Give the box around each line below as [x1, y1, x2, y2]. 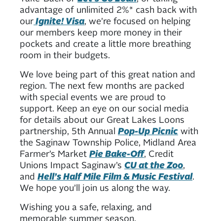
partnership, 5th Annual [20, 125, 118, 136]
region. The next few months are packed [20, 79, 184, 91]
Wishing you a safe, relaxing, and [20, 201, 152, 212]
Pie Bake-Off [89, 147, 144, 159]
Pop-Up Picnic [118, 125, 178, 136]
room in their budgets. [20, 49, 110, 60]
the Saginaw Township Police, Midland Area [20, 136, 196, 147]
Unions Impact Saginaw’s [20, 159, 124, 170]
